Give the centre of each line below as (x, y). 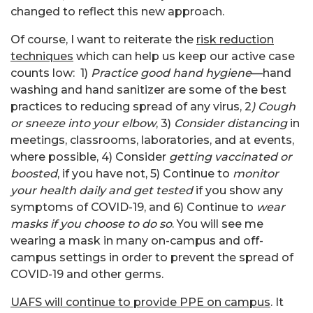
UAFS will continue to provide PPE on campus (140, 302)
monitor (256, 173)
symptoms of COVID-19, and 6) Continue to (133, 207)
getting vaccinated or (231, 156)
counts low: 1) (51, 73)
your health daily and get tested (102, 190)
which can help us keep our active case (184, 56)
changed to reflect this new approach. (117, 11)
